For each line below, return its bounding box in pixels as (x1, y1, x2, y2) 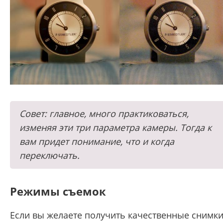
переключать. (19, 149, 80, 161)
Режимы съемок (10, 183, 106, 199)
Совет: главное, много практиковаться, (19, 107, 189, 119)
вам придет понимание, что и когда (19, 135, 174, 147)
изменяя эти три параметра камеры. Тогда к (19, 121, 212, 133)
